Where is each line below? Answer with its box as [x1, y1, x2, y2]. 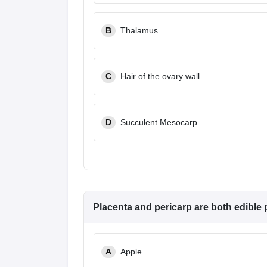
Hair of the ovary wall [120, 72, 200, 81]
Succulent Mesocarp [120, 117, 197, 127]
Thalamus [120, 26, 158, 35]
